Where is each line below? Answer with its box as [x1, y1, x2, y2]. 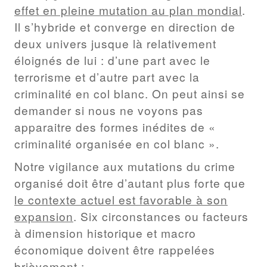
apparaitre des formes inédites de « [14, 119, 216, 135]
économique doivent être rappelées [14, 241, 215, 257]
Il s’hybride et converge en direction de [14, 18, 235, 35]
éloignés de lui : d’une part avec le [14, 52, 210, 69]
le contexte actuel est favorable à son [14, 191, 228, 207]
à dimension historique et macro [14, 224, 196, 241]
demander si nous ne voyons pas [14, 102, 203, 119]
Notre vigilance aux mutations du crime [14, 157, 235, 174]
